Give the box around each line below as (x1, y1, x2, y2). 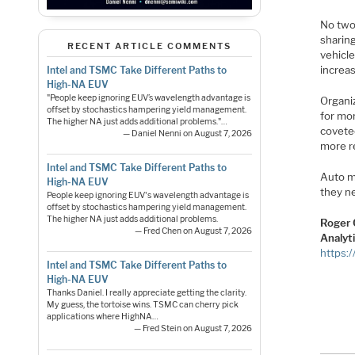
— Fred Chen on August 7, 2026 (135, 226, 253, 237)
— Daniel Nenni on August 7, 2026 (123, 128, 253, 139)
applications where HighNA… (46, 311, 158, 323)
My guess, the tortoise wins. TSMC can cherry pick (46, 300, 239, 311)
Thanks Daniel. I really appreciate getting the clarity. (46, 288, 246, 299)
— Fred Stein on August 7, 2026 (134, 323, 253, 334)
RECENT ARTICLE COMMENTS (67, 40, 231, 52)
